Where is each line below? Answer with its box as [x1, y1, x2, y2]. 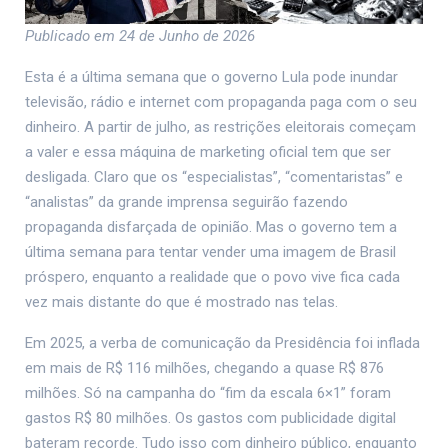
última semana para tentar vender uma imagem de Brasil [25, 243, 396, 262]
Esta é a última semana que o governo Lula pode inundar [25, 68, 398, 87]
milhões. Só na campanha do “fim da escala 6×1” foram [25, 384, 391, 403]
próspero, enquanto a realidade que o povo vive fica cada [25, 268, 400, 287]
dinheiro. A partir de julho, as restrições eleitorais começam [25, 118, 416, 137]
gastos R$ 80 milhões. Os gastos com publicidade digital [25, 409, 396, 428]
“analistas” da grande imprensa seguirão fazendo [25, 193, 348, 212]
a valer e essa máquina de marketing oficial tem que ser [25, 143, 391, 162]
